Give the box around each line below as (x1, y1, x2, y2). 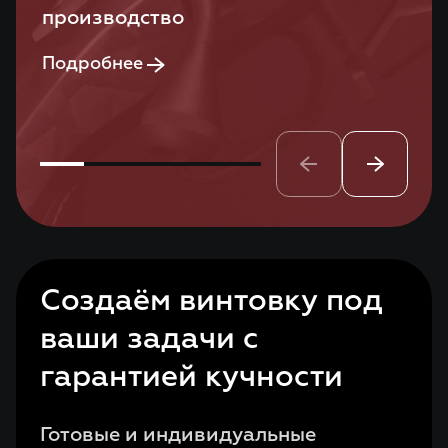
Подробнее (42, 55, 143, 73)
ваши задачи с (40, 325, 259, 355)
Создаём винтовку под (40, 287, 383, 317)
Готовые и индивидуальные (40, 425, 316, 445)
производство (42, 8, 184, 28)
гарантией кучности (40, 363, 343, 393)
